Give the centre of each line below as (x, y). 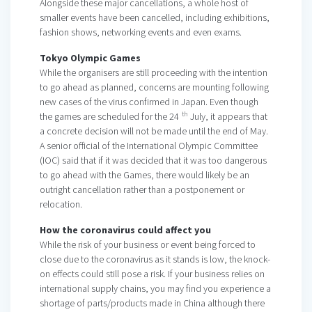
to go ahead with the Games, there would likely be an (145, 175)
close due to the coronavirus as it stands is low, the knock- (155, 259)
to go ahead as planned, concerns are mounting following (154, 87)
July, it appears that (227, 117)
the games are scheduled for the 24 (109, 117)
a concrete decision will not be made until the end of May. (154, 131)
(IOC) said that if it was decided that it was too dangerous (153, 161)
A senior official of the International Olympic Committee (149, 146)
